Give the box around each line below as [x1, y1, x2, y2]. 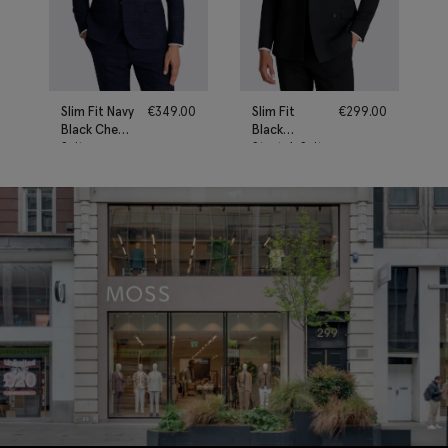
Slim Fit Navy [61, 102, 134, 120]
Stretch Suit [252, 138, 323, 156]
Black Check [61, 120, 131, 138]
